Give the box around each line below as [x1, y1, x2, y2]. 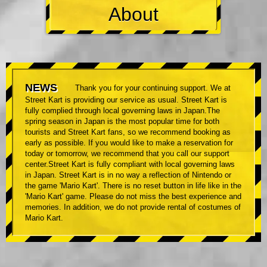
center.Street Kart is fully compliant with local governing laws [25, 160, 235, 169]
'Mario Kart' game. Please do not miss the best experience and [25, 192, 241, 201]
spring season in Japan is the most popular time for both [25, 117, 219, 126]
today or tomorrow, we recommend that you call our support [25, 149, 229, 159]
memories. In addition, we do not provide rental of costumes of [25, 203, 241, 212]
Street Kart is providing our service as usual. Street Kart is [25, 95, 227, 105]
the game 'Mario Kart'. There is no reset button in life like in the [25, 181, 241, 191]
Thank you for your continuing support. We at [75, 83, 231, 92]
